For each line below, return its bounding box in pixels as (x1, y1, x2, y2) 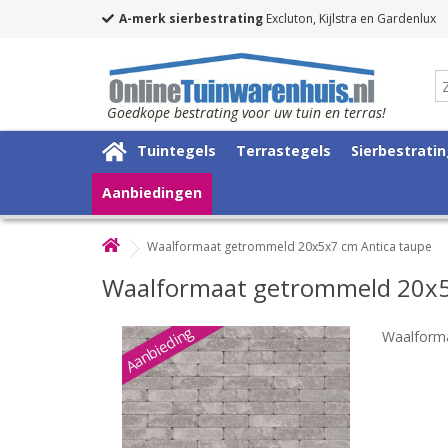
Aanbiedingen (102, 182, 202, 202)
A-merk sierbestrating (119, 10, 263, 27)
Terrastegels (236, 140, 331, 160)
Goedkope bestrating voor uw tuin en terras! (107, 102, 386, 122)
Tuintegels (137, 140, 216, 160)
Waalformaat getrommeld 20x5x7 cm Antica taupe (147, 237, 432, 255)
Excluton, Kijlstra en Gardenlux (263, 10, 436, 27)
